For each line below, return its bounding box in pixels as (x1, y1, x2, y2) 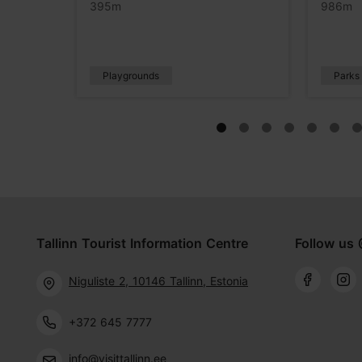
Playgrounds (102, 69, 159, 82)
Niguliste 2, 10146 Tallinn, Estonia (69, 273, 248, 288)
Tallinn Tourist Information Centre (36, 234, 248, 251)
